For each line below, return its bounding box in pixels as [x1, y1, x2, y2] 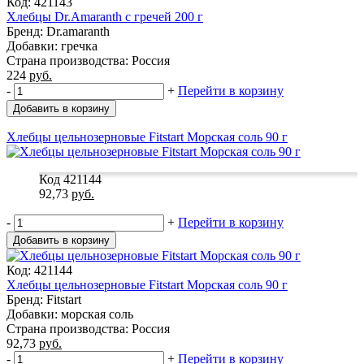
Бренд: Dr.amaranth [6, 24, 110, 38]
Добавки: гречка [6, 38, 97, 53]
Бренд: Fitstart [6, 292, 81, 306]
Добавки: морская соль [6, 306, 133, 321]
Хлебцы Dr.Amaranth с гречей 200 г [6, 9, 203, 24]
